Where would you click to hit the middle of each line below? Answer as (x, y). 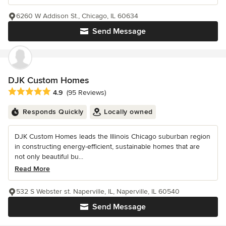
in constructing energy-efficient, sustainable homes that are (107, 146)
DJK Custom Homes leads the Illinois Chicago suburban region (112, 136)
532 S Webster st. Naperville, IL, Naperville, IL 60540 (98, 191)
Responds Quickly (53, 111)
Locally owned (128, 111)
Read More (32, 168)
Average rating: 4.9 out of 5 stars (65, 92)
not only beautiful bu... (49, 156)
